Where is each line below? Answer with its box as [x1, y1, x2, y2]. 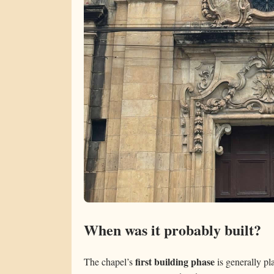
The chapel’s [84, 254, 135, 268]
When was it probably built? [84, 218, 261, 240]
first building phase [135, 254, 215, 268]
